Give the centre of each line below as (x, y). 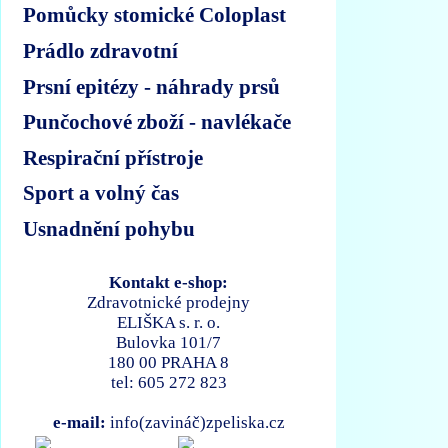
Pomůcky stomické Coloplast (155, 15)
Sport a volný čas (101, 193)
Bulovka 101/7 (169, 342)
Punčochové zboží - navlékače (157, 122)
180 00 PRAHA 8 (169, 362)
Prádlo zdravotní (101, 50)
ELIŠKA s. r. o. (169, 322)
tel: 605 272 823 (168, 382)
